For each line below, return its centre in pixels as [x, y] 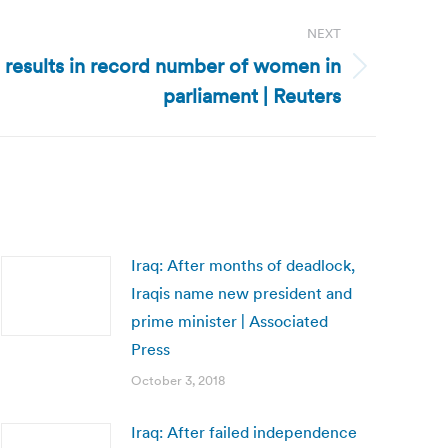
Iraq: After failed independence [244, 432]
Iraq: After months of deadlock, [243, 265]
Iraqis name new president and [241, 293]
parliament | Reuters [252, 96]
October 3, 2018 [178, 380]
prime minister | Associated [229, 321]
